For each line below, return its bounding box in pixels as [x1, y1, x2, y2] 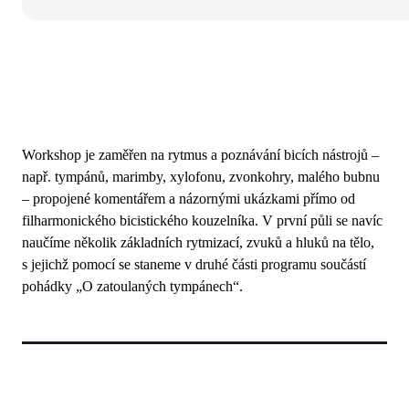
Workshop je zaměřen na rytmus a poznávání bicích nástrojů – [22, 146, 379, 163]
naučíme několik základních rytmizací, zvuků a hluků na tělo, [22, 234, 374, 250]
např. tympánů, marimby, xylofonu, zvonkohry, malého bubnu [22, 168, 380, 184]
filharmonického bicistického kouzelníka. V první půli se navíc [22, 212, 383, 228]
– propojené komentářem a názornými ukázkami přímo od [22, 190, 355, 206]
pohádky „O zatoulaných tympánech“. [22, 278, 243, 294]
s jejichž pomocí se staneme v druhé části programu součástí [22, 256, 366, 272]
